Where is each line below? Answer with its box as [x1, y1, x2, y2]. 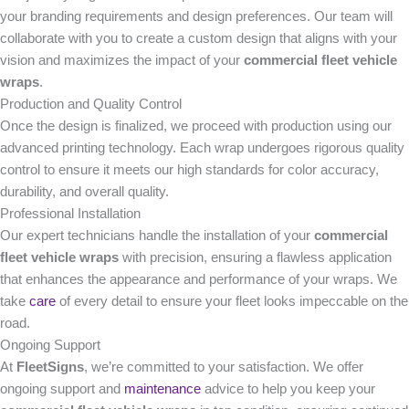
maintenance [124, 381, 201, 396]
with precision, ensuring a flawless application [119, 249, 392, 265]
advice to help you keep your [201, 381, 375, 396]
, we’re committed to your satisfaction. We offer [84, 359, 363, 374]
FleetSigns [16, 359, 84, 374]
